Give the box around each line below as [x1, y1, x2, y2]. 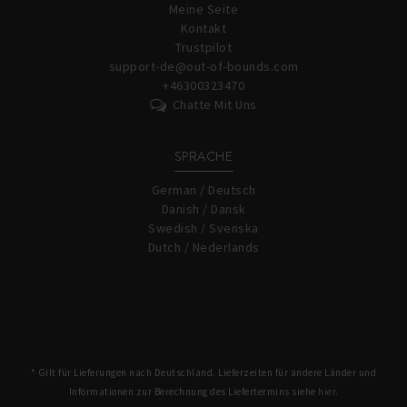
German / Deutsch [151, 182, 256, 198]
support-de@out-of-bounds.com [108, 58, 299, 74]
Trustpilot [175, 39, 232, 55]
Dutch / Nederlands [147, 239, 260, 255]
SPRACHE [174, 147, 233, 165]
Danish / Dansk [161, 201, 246, 217]
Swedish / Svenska [148, 220, 259, 236]
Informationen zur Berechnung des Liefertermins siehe [68, 385, 318, 398]
